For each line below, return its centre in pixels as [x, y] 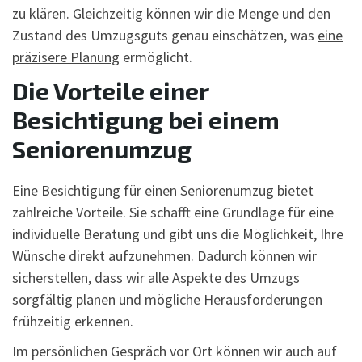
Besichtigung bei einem [146, 119]
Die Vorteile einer [110, 90]
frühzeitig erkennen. [73, 321]
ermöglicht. [156, 57]
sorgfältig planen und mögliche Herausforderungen [167, 299]
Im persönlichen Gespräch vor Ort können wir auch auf [175, 351]
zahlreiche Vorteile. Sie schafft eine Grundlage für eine [173, 212]
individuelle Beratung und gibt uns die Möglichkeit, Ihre [178, 234]
